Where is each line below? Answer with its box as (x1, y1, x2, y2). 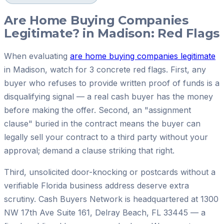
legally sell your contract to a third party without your (4, 132, 208, 142)
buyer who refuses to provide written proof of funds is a (4, 78, 219, 88)
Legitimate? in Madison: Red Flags (4, 25, 220, 40)
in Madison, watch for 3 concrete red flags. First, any (4, 64, 206, 75)
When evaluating (4, 51, 70, 61)
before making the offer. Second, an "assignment (4, 105, 191, 115)
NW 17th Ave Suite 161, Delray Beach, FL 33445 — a (4, 207, 205, 218)
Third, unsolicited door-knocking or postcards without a (4, 167, 215, 177)
